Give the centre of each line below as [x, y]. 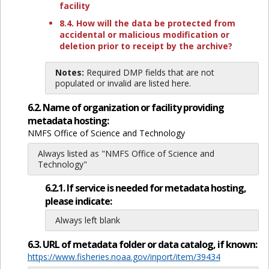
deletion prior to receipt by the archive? [146, 46]
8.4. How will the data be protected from [147, 23]
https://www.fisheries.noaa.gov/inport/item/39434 [124, 256]
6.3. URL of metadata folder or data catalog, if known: [142, 244]
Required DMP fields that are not [149, 72]
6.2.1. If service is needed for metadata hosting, [145, 188]
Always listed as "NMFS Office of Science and [126, 154]
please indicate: [78, 201]
